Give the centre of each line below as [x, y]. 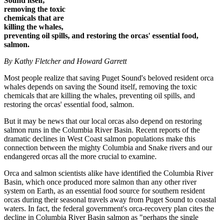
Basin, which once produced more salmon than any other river [100, 182]
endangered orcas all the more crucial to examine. [80, 156]
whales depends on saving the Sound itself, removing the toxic [100, 86]
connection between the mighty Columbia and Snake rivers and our [108, 147]
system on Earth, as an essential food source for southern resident [104, 191]
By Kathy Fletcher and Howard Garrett [65, 61]
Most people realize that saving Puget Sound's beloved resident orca [109, 78]
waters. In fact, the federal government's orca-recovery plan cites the [109, 208]
